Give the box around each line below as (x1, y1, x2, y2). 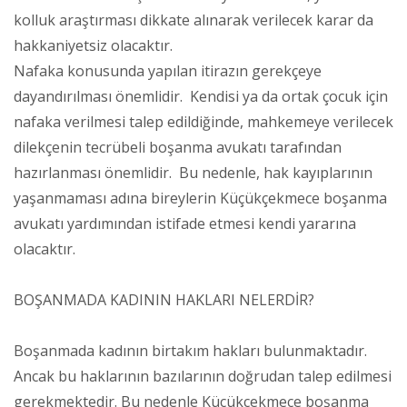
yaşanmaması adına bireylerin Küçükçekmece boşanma (14, 187, 387, 208)
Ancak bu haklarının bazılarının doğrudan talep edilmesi (14, 365, 392, 386)
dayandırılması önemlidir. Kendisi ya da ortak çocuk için (14, 85, 388, 106)
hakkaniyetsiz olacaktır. (14, 35, 173, 55)
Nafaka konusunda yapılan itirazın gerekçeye (14, 60, 322, 81)
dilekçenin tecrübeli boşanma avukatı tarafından (14, 136, 342, 157)
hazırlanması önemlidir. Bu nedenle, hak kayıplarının (14, 162, 372, 183)
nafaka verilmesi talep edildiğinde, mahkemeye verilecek (14, 111, 393, 132)
